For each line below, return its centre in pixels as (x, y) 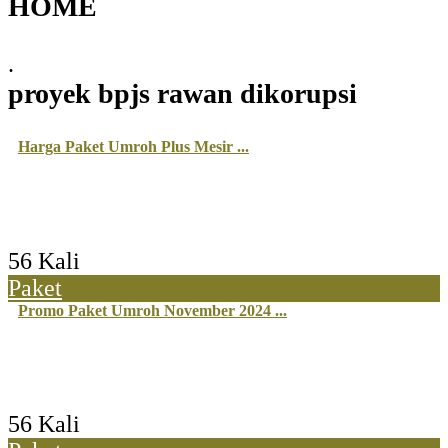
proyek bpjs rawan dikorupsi (182, 94)
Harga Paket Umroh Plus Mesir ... (133, 147)
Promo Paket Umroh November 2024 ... (152, 310)
